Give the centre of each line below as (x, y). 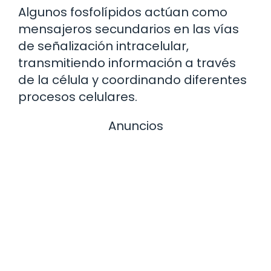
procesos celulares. (78, 97)
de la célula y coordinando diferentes (132, 80)
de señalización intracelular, (103, 46)
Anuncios (135, 126)
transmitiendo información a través (127, 63)
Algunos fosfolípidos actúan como (123, 12)
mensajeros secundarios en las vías (129, 29)
